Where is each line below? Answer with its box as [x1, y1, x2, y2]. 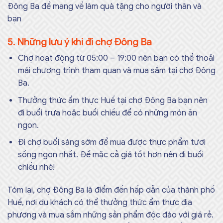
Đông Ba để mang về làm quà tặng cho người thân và [7, 1, 202, 11]
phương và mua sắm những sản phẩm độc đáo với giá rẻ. [7, 210, 214, 221]
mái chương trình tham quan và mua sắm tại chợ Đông [17, 66, 216, 76]
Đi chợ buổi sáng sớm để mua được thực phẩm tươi [17, 137, 206, 148]
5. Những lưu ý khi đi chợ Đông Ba [7, 35, 152, 48]
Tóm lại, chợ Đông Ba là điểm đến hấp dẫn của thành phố [7, 185, 215, 196]
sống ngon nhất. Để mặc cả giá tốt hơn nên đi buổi [17, 150, 204, 160]
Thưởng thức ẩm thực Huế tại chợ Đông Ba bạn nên [17, 95, 208, 106]
